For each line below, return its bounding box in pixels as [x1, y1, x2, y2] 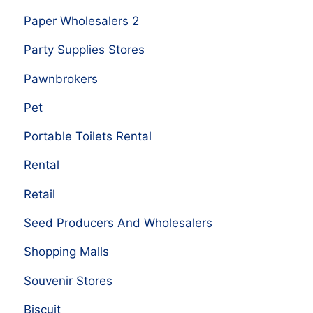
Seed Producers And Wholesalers [23, 216, 212, 231]
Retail [23, 187, 55, 201]
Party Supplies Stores [23, 43, 145, 57]
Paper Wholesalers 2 [23, 13, 139, 28]
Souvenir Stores [23, 273, 112, 288]
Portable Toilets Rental [23, 129, 152, 144]
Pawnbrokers [23, 71, 98, 86]
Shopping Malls [23, 245, 109, 259]
